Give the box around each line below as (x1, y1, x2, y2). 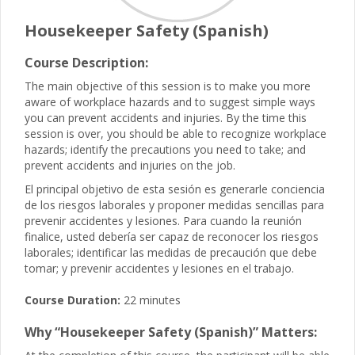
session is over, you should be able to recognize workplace (25, 126, 326, 141)
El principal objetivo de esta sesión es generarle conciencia (25, 181, 325, 197)
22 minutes (120, 292, 181, 307)
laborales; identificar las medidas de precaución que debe (25, 245, 317, 260)
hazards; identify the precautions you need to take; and (25, 142, 306, 157)
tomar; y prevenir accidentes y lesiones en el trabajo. (25, 261, 294, 276)
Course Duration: (25, 292, 120, 307)
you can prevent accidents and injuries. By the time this (25, 110, 307, 125)
